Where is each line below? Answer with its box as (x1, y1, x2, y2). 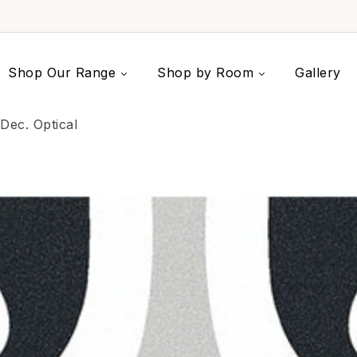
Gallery (295, 65, 341, 80)
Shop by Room (157, 65, 254, 80)
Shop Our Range (8, 65, 116, 80)
